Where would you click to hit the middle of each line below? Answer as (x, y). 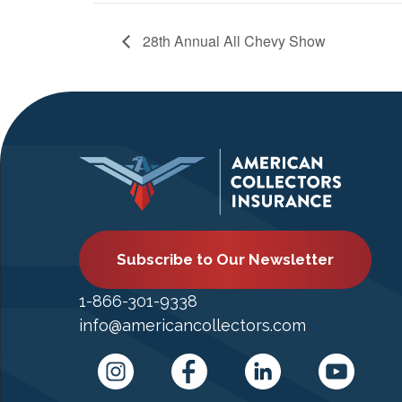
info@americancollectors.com (192, 326)
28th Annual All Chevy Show (232, 40)
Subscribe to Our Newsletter (225, 259)
